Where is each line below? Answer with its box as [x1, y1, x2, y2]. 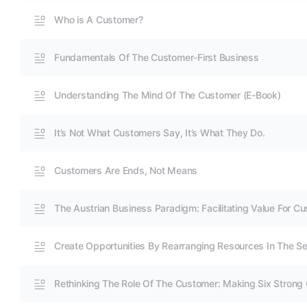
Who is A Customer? [54, 14, 143, 25]
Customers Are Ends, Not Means [54, 164, 198, 176]
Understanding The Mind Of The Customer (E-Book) [54, 89, 281, 101]
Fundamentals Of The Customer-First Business [54, 51, 259, 63]
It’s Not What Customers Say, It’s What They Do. [54, 127, 265, 138]
